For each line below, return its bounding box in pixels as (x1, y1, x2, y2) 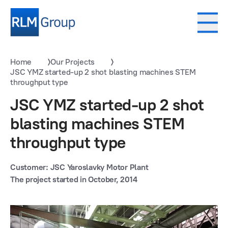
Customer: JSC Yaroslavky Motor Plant (10, 162, 149, 172)
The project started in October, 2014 (10, 175, 137, 184)
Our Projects (50, 57, 95, 67)
